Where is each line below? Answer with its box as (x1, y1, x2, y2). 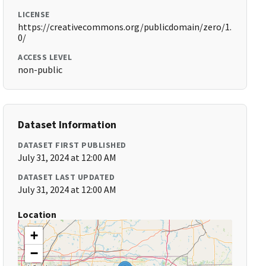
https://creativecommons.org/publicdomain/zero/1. (18, 21, 232, 33)
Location (18, 208, 57, 220)
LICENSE (18, 9, 50, 20)
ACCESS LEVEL (18, 52, 72, 62)
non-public (18, 64, 63, 75)
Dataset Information (18, 118, 117, 131)
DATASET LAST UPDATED (18, 172, 115, 182)
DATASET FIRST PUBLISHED (18, 140, 126, 150)
